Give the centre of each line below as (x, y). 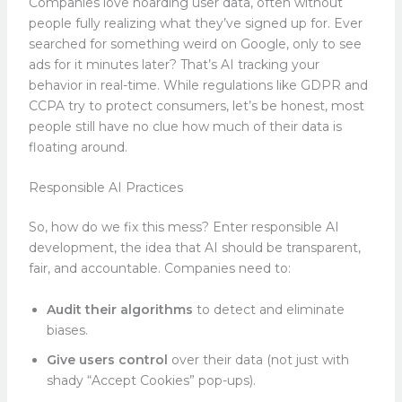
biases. (67, 330)
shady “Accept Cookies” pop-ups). (151, 380)
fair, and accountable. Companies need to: (159, 269)
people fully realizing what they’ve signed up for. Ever (195, 24)
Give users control (107, 359)
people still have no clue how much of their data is (185, 127)
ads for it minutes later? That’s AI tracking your (174, 65)
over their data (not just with (258, 359)
